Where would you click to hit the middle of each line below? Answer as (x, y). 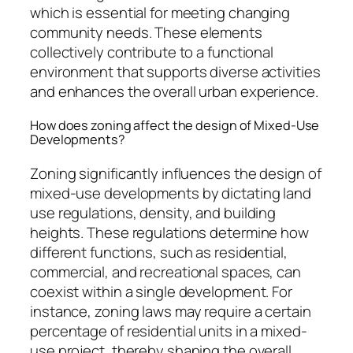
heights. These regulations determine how (169, 232)
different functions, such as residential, (159, 252)
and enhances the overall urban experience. (174, 91)
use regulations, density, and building (153, 212)
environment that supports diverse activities (175, 71)
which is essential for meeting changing (160, 12)
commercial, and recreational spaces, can (165, 271)
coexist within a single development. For (161, 291)
